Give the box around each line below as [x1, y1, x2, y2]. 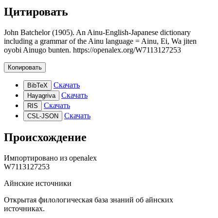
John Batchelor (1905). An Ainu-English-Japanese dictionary [4, 28, 191, 36]
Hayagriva [27, 91, 55, 99]
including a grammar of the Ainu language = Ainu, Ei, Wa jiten [4, 36, 197, 45]
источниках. [4, 204, 45, 213]
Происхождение [4, 130, 87, 144]
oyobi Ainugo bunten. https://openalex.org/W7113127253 [4, 45, 181, 54]
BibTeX [27, 81, 48, 89]
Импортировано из [4, 153, 69, 162]
